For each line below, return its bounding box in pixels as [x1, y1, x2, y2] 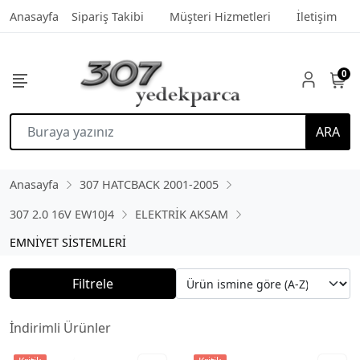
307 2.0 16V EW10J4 [10, 207, 114, 222]
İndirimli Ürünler [10, 319, 111, 337]
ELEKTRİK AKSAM [135, 207, 228, 222]
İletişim [297, 9, 337, 24]
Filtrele [72, 275, 113, 292]
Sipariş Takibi [72, 9, 144, 24]
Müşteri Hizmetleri [170, 9, 271, 24]
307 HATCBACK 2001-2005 [80, 177, 219, 192]
